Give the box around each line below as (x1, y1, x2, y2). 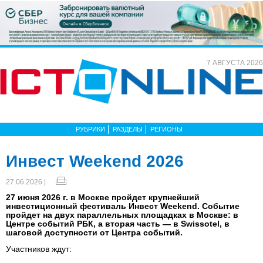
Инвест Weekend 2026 (6, 151, 184, 170)
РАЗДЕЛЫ (113, 125, 143, 133)
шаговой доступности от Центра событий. (6, 227, 183, 237)
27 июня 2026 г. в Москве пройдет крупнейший (6, 192, 200, 202)
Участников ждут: (6, 244, 72, 254)
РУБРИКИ (76, 125, 105, 133)
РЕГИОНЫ (150, 125, 183, 133)
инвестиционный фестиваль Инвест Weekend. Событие (6, 201, 240, 211)
